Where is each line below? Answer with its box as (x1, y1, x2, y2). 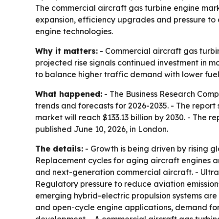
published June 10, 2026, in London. (35, 124, 168, 134)
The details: (35, 144, 83, 153)
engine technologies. (35, 26, 113, 36)
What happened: (35, 89, 102, 99)
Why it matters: (35, 46, 98, 56)
